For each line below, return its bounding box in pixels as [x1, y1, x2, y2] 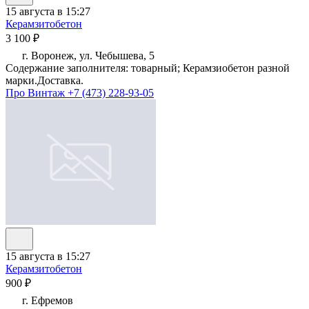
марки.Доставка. [6, 74, 83, 87]
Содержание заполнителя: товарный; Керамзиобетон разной [6, 62, 290, 74]
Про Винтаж [6, 87, 68, 99]
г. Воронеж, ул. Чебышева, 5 [19, 50, 154, 62]
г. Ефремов [19, 295, 73, 307]
